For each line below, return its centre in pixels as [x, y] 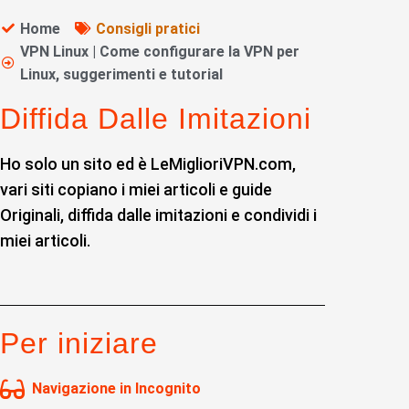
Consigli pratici [147, 28]
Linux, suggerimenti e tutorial [122, 74]
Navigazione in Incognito [116, 388]
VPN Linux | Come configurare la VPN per [160, 51]
